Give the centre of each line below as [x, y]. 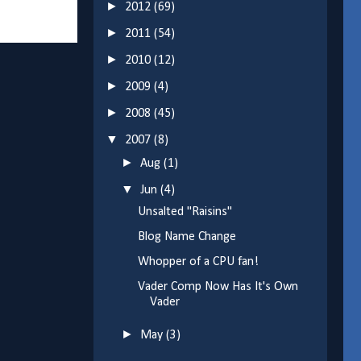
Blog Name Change [187, 237]
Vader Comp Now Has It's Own [218, 287]
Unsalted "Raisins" [185, 212]
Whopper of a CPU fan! [198, 262]
